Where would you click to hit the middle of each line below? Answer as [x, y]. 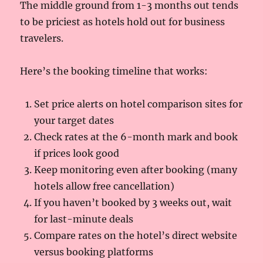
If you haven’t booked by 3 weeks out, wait [133, 202]
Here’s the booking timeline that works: [114, 71]
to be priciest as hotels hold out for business [123, 21]
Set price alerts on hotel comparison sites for [139, 104]
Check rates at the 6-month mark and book [136, 136]
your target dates [74, 120]
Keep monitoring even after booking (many [136, 169]
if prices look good [77, 153]
